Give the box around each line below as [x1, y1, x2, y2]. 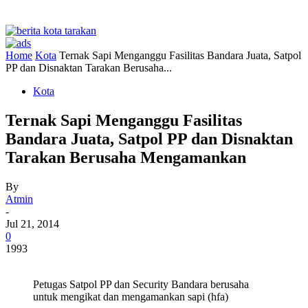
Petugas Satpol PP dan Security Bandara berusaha [33, 278, 249, 290]
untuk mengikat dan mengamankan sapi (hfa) [33, 290, 228, 302]
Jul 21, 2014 [5, 217, 59, 230]
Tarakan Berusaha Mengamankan [5, 148, 246, 166]
